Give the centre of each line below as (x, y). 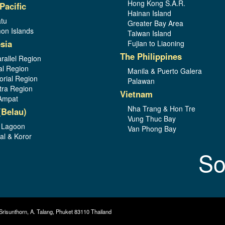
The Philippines (151, 56)
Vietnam (136, 94)
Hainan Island (149, 13)
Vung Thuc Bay (152, 118)
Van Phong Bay (152, 128)
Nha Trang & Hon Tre (161, 108)
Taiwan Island (149, 33)
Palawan (141, 81)
